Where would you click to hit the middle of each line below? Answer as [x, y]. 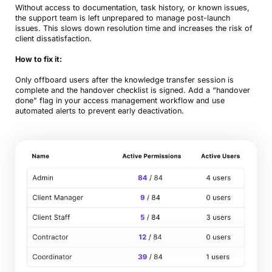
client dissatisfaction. [53, 38]
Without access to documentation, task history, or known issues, [132, 7]
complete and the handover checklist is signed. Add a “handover [132, 90]
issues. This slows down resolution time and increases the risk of [134, 28]
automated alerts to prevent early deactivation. [99, 110]
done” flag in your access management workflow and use [120, 100]
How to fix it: [38, 59]
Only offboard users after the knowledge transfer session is [124, 80]
